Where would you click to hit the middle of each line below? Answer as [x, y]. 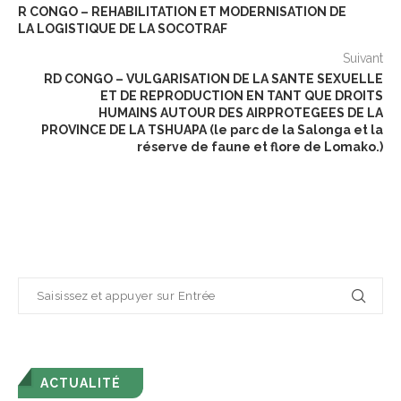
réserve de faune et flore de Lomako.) [260, 146]
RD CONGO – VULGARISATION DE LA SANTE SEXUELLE [213, 78]
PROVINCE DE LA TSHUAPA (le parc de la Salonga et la [212, 129]
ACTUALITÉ [81, 383]
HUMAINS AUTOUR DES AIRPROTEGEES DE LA [241, 112]
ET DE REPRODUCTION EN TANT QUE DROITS [242, 95]
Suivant [363, 58]
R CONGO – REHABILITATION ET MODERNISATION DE [182, 11]
